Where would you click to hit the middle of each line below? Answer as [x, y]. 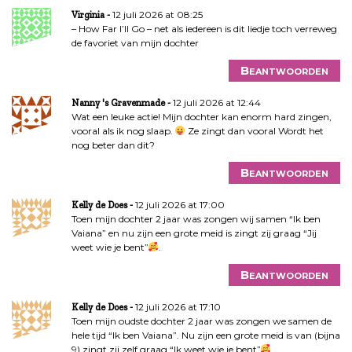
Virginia [88, 15]
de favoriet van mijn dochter [135, 42]
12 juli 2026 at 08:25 [157, 14]
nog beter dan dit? [113, 145]
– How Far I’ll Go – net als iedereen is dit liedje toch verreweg [204, 28]
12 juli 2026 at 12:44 [216, 102]
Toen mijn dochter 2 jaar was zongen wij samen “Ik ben [196, 218]
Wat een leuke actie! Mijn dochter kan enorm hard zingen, [201, 116]
